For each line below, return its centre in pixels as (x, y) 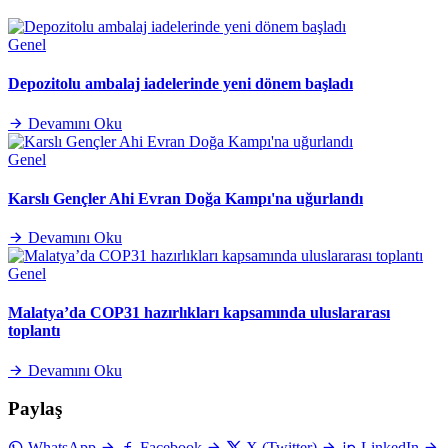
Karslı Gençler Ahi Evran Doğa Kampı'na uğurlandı (185, 198)
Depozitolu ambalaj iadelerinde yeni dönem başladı (180, 84)
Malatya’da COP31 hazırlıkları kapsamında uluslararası (199, 313)
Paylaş (35, 409)
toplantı (34, 331)
